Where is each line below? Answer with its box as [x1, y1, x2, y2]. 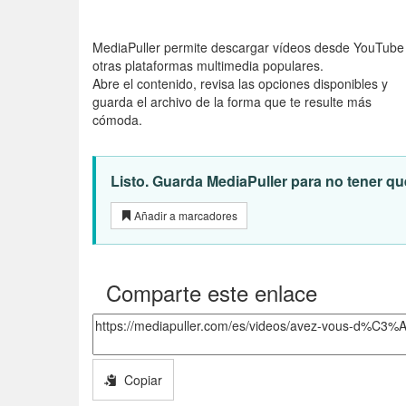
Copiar [117, 371, 162, 390]
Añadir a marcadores [131, 208, 237, 224]
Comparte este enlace [106, 276, 317, 309]
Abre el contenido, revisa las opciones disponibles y [92, 74, 388, 93]
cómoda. [92, 111, 142, 130]
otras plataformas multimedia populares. [92, 56, 324, 75]
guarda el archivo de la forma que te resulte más [92, 92, 372, 111]
